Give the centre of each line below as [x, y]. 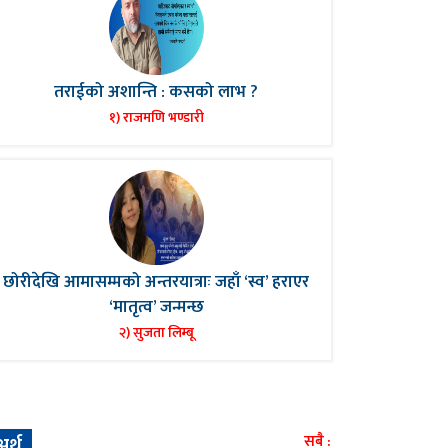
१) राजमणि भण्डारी [156, 118]
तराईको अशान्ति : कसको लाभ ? [156, 92]
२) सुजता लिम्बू [156, 333]
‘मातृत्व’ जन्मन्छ [156, 307]
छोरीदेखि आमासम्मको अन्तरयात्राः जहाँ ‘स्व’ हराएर [156, 282]
